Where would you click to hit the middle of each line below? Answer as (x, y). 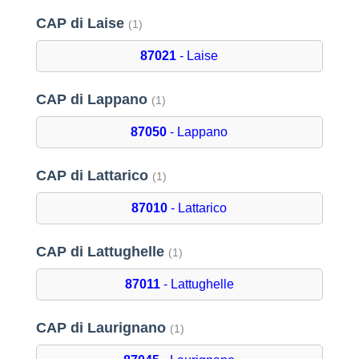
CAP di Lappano (93, 100)
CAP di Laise (82, 24)
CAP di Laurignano (103, 328)
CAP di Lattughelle (102, 252)
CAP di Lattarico (94, 176)
